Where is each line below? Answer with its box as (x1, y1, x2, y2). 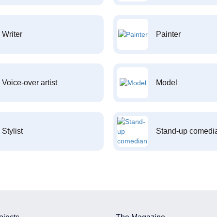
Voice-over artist (1, 78, 57, 87)
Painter (156, 30, 181, 38)
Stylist (1, 127, 23, 135)
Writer (1, 30, 22, 38)
